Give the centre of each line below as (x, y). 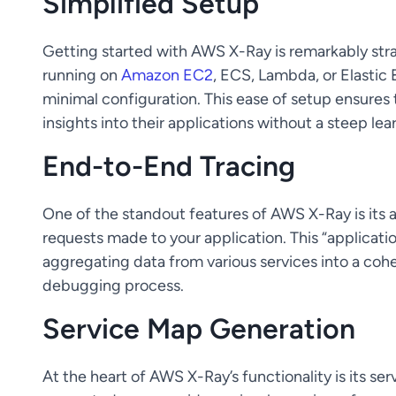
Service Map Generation (199, 328)
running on (82, 74)
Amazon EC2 (167, 74)
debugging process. (113, 285)
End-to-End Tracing (169, 165)
